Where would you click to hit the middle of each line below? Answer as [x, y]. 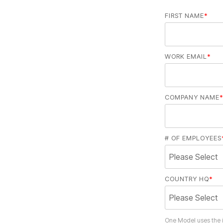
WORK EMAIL [186, 56]
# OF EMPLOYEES [193, 138]
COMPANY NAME [192, 97]
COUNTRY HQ [187, 179]
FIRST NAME [184, 15]
